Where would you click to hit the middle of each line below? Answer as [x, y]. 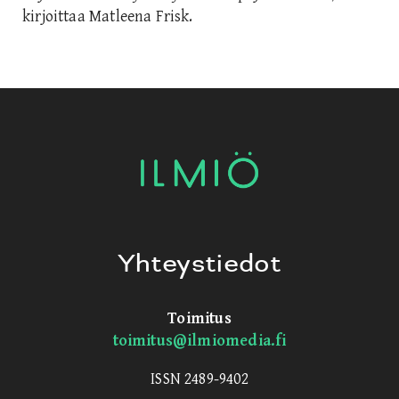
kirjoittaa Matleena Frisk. [108, 16]
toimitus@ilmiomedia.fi [199, 340]
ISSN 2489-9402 [199, 379]
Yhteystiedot [199, 264]
